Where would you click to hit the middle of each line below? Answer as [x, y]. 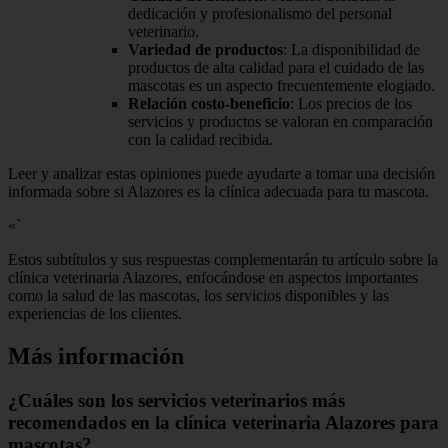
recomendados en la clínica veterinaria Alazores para [223, 422]
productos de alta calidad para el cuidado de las [276, 68]
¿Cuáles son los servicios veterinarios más [176, 400]
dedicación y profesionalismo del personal [260, 14]
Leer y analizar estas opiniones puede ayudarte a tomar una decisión [221, 174]
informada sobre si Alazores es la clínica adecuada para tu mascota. [218, 192]
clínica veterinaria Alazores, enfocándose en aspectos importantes [213, 278]
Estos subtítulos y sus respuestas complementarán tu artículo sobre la [223, 260]
